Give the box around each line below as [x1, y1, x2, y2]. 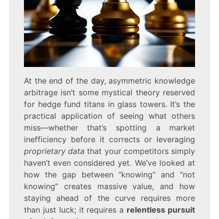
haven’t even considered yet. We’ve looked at [23, 157, 196, 168]
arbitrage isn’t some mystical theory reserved [23, 87, 196, 97]
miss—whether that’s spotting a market [23, 122, 196, 132]
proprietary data [23, 146, 85, 156]
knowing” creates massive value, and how [23, 181, 196, 191]
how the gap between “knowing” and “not [23, 169, 196, 179]
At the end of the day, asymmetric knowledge [23, 75, 196, 86]
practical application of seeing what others [23, 110, 196, 121]
